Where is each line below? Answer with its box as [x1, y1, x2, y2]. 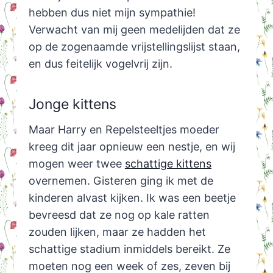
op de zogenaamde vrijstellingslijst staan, [28, 40, 240, 54]
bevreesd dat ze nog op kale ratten [28, 208, 210, 222]
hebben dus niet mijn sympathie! [28, 6, 196, 19]
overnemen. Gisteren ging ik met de [28, 174, 213, 188]
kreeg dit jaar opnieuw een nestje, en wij [28, 140, 235, 154]
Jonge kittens [28, 95, 116, 113]
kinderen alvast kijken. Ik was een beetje [28, 191, 236, 205]
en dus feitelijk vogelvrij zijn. [28, 57, 172, 71]
